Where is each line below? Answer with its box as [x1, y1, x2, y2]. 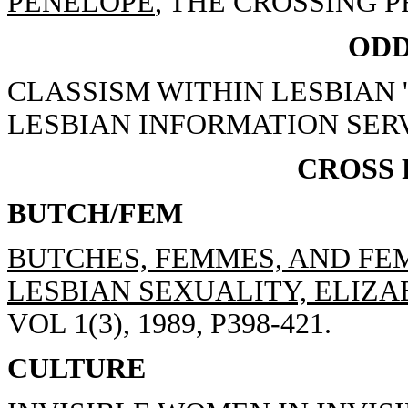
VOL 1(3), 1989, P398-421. [7, 308, 331, 340]
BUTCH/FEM [7, 198, 183, 229]
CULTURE [7, 352, 146, 384]
